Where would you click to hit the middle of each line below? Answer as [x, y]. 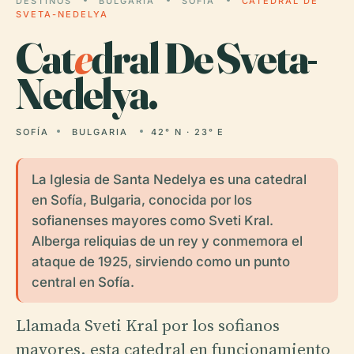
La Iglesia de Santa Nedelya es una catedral [169, 179]
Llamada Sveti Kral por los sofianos [148, 325]
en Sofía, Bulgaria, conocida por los [141, 200]
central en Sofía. [83, 282]
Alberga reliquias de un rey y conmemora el [167, 241]
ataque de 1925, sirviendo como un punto [160, 261]
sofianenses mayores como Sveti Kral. [152, 220]
